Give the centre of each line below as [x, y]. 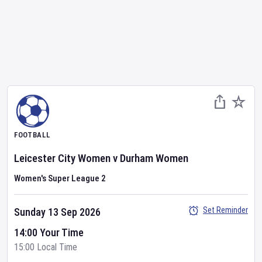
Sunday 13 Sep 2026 [57, 212]
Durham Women [154, 158]
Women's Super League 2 [60, 178]
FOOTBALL [32, 135]
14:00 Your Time [49, 232]
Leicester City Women [62, 158]
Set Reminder [225, 210]
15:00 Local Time [46, 247]
